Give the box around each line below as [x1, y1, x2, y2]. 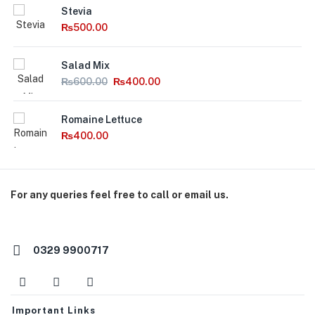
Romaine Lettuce [61, 113, 142, 125]
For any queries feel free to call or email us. [11, 188, 229, 200]
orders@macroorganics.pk [32, 219, 151, 231]
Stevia [61, 5, 92, 17]
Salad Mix [61, 59, 110, 71]
